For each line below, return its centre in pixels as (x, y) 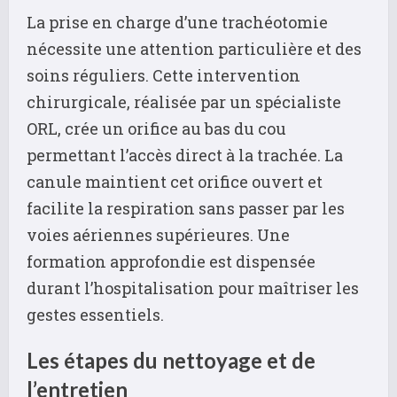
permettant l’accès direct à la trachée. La (185, 156)
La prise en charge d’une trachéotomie (177, 23)
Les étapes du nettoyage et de (171, 361)
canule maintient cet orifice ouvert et (175, 182)
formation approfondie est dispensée (171, 262)
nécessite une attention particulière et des (194, 49)
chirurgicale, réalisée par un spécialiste (184, 102)
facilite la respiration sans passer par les (186, 209)
